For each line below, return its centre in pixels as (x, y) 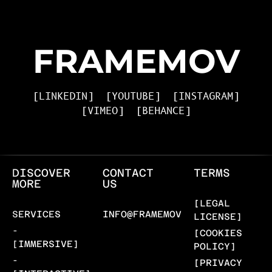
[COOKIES (218, 233)
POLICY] (215, 246)
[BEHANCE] (163, 111)
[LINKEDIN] (63, 97)
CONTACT (128, 173)
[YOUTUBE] (133, 97)
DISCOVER (41, 173)
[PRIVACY (218, 263)
